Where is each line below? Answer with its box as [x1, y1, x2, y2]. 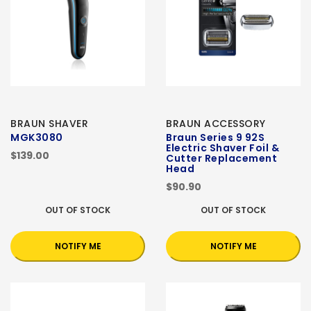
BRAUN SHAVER [10, 117, 88, 131]
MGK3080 [10, 131, 63, 145]
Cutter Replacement [166, 151, 277, 166]
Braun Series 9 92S [166, 131, 264, 145]
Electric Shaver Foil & [166, 141, 279, 155]
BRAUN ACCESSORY [166, 117, 266, 131]
